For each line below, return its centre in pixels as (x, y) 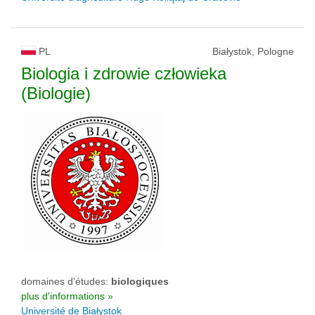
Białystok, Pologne (253, 51)
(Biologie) (56, 93)
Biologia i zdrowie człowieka (124, 73)
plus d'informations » (67, 296)
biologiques (140, 281)
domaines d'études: (66, 281)
